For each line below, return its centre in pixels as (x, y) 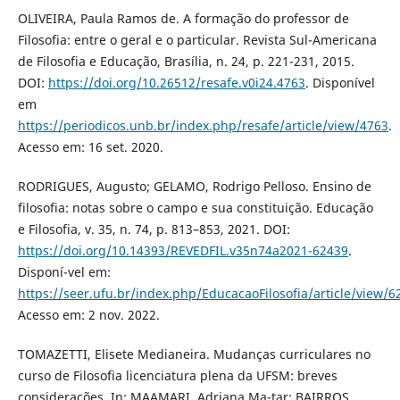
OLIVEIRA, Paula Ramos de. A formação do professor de (183, 18)
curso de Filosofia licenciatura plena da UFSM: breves (177, 375)
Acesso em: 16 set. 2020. (90, 146)
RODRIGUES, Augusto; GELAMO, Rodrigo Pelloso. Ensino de (194, 186)
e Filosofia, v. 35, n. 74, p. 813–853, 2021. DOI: (154, 229)
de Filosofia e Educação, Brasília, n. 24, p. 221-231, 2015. (186, 61)
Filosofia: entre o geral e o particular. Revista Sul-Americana (197, 39)
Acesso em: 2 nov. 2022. (88, 314)
